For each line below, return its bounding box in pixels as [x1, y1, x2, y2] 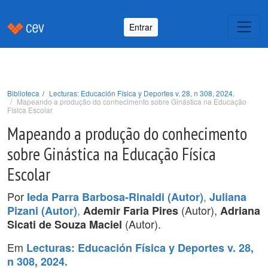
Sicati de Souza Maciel [7, 217, 122, 232]
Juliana [209, 189, 246, 205]
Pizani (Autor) [7, 203, 77, 218]
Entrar [129, 20, 153, 33]
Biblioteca [7, 88, 39, 98]
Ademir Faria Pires [83, 203, 178, 218]
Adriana [220, 203, 260, 218]
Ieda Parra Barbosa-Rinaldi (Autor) [27, 189, 203, 205]
